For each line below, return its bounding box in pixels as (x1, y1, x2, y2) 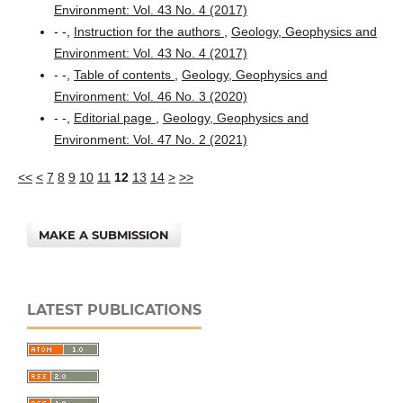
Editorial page (73, 110, 156, 125)
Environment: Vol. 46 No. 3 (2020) (53, 88, 247, 103)
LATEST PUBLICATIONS (27, 300, 201, 318)
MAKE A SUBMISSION (39, 227, 170, 242)
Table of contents (73, 67, 175, 82)
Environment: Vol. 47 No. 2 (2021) (53, 131, 247, 147)
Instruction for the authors (73, 23, 224, 39)
